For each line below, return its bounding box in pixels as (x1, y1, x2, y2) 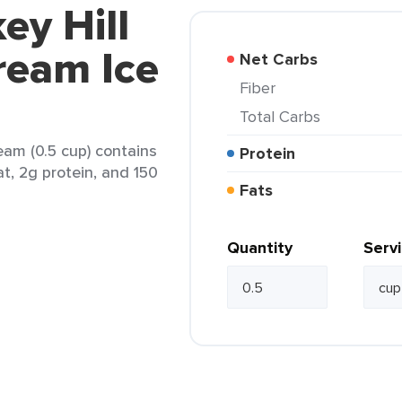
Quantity (227, 236, 293, 259)
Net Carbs (251, 48, 318, 71)
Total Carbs (248, 105, 320, 127)
